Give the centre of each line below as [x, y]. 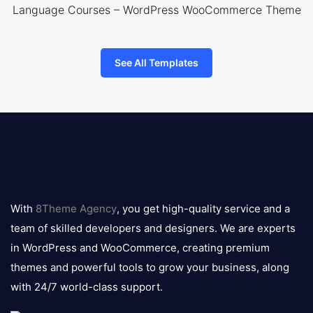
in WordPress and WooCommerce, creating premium [140, 248]
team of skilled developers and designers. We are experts [153, 228]
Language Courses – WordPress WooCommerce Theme [156, 10]
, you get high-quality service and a [203, 209]
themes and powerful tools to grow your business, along [150, 268]
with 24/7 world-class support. [87, 287]
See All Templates [156, 63]
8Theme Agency [76, 209]
